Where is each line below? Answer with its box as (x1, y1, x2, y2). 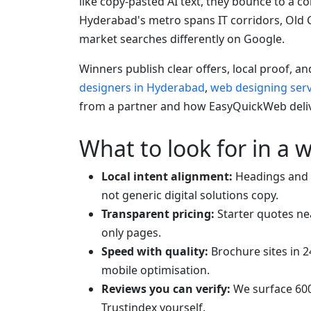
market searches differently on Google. (79, 31, 285, 47)
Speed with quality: (101, 244, 208, 260)
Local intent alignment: (101, 169, 233, 185)
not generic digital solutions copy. (101, 187, 278, 203)
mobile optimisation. (101, 262, 210, 278)
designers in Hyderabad (79, 80, 205, 96)
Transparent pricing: (101, 206, 215, 222)
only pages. (101, 225, 161, 241)
